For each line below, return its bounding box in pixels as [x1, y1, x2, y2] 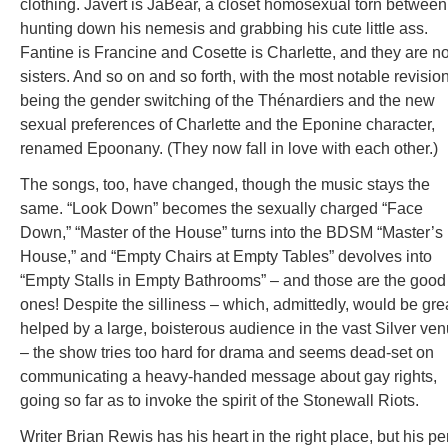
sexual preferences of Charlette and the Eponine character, [20, 116, 435, 133]
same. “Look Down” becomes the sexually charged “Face [20, 200, 423, 217]
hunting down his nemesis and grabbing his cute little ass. [20, 20, 428, 37]
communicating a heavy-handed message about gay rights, [20, 368, 437, 385]
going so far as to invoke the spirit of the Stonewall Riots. [20, 392, 419, 409]
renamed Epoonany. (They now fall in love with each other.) [20, 140, 438, 157]
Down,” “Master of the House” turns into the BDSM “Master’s [20, 224, 443, 241]
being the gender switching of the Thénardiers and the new [20, 92, 435, 109]
